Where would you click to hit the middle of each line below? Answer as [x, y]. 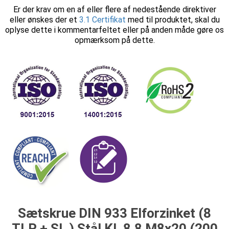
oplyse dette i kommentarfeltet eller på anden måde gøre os [114, 30]
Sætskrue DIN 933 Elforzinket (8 [114, 213]
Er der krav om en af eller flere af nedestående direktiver [114, 9]
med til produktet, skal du [173, 20]
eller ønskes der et [44, 20]
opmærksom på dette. [114, 40]
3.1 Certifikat [102, 20]
